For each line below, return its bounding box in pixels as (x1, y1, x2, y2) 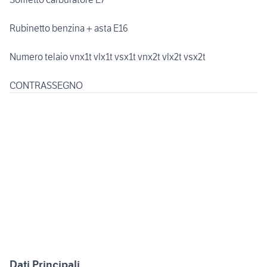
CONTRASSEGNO (10, 79, 83, 92)
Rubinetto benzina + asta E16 (10, 22, 128, 35)
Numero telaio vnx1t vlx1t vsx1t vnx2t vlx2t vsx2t (10, 51, 206, 63)
